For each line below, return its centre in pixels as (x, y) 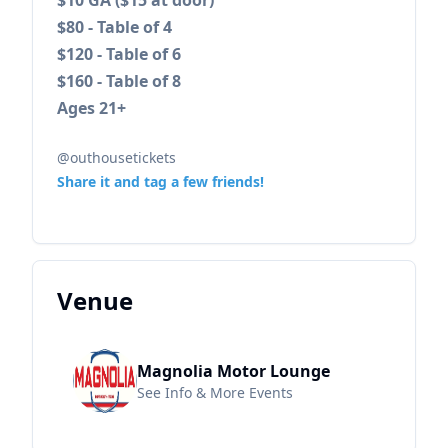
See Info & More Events (215, 393)
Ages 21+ (91, 108)
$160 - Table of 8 (119, 81)
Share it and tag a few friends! (160, 182)
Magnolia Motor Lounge (233, 371)
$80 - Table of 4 (114, 27)
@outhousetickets (120, 158)
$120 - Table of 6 (119, 54)
